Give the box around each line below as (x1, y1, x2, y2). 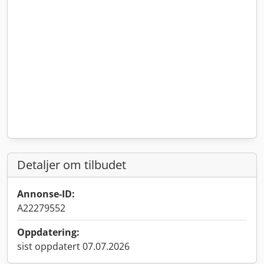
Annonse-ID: (17, 187, 75, 200)
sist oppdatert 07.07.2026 (17, 240, 130, 253)
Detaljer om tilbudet (17, 157, 126, 173)
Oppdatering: (17, 226, 80, 239)
